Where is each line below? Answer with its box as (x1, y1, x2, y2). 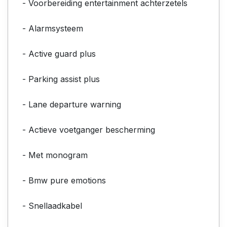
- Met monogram (22, 149, 88, 160)
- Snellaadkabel (22, 200, 82, 211)
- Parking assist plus (22, 73, 100, 84)
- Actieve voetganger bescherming (22, 124, 155, 135)
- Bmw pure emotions (22, 175, 106, 185)
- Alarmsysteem (22, 23, 83, 33)
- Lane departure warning (22, 99, 121, 109)
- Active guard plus (22, 48, 96, 59)
